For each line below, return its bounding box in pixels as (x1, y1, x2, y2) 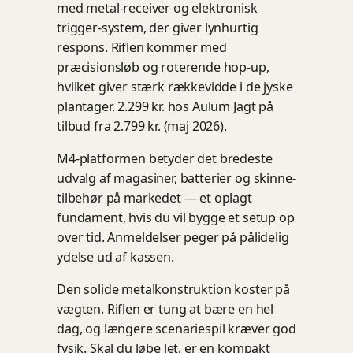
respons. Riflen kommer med (57, 38, 227, 56)
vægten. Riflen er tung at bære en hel (57, 299, 274, 318)
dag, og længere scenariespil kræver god (57, 319, 296, 337)
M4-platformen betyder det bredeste (57, 149, 273, 167)
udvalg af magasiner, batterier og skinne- (57, 169, 296, 187)
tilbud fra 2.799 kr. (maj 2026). (57, 117, 227, 135)
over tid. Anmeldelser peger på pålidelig (57, 228, 289, 246)
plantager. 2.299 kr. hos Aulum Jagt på (57, 97, 273, 115)
